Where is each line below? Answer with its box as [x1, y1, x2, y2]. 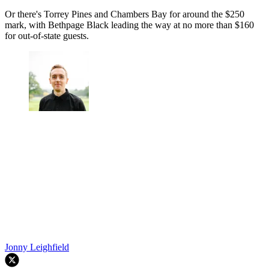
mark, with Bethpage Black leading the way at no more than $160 [5, 20, 254, 31]
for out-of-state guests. [5, 31, 89, 41]
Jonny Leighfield [5, 242, 69, 253]
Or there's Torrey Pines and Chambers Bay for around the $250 [5, 9, 244, 20]
